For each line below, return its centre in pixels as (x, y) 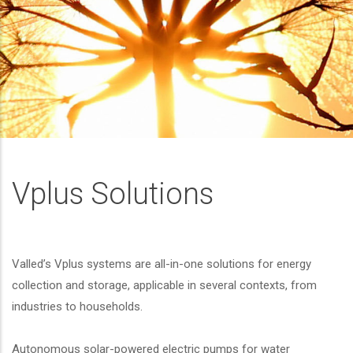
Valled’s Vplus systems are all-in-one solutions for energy (162, 264)
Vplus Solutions (113, 194)
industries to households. (77, 307)
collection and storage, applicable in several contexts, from (164, 285)
